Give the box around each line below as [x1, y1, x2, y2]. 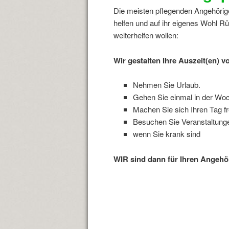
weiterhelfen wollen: [113, 30, 178, 41]
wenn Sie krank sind [132, 128, 200, 140]
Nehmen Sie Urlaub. [132, 79, 200, 90]
